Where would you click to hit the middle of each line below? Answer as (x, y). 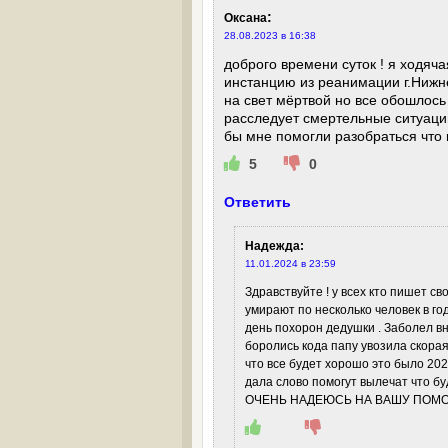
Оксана (245, 18)
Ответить (257, 202)
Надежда (272, 246)
